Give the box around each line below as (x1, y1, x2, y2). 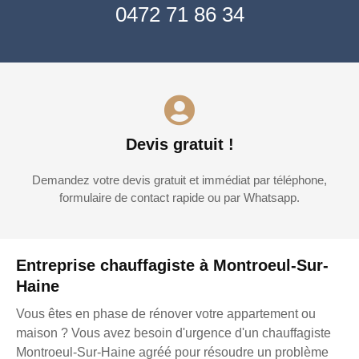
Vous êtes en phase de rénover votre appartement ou (16, 307, 316, 321)
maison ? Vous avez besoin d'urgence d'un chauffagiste (16, 326, 331, 341)
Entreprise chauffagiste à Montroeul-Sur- (16, 256, 329, 275)
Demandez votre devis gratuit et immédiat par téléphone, (32, 173, 327, 188)
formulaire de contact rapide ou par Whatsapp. (59, 191, 300, 205)
